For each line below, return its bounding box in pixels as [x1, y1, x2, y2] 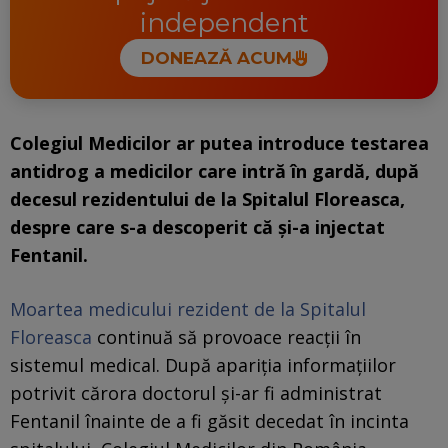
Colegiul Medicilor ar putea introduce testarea [10, 130, 429, 155]
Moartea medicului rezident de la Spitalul [10, 296, 366, 321]
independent [139, 7, 309, 40]
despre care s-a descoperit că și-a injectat [10, 214, 385, 239]
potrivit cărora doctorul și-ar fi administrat [10, 380, 382, 405]
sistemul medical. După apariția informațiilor [10, 352, 396, 377]
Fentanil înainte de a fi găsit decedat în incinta [10, 408, 409, 433]
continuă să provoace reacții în [92, 324, 361, 349]
